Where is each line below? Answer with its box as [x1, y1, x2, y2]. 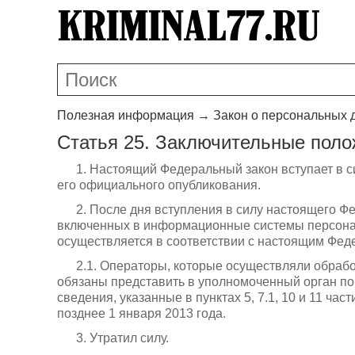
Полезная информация [57, 108, 194, 122]
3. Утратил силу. [76, 331, 169, 345]
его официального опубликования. [57, 177, 261, 192]
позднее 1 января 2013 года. [57, 307, 226, 321]
